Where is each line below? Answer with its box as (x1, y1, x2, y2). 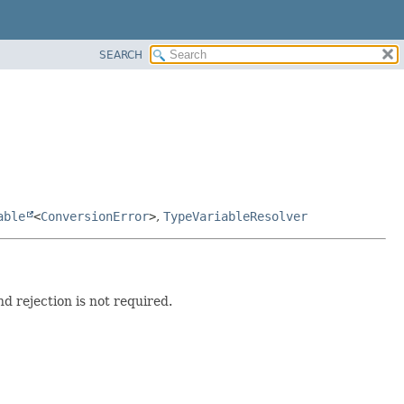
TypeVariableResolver (163, 208, 308, 224)
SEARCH (99, 48, 142, 61)
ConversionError (41, 208, 149, 224)
